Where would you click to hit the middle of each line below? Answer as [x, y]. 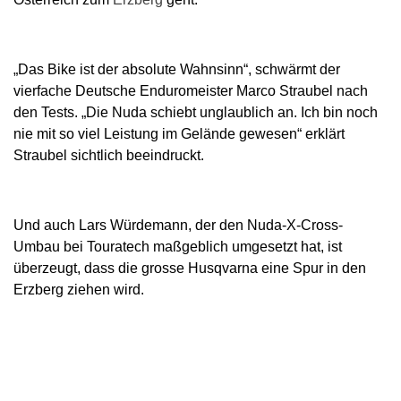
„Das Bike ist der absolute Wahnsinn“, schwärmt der [177, 69]
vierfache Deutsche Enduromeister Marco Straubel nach [191, 91]
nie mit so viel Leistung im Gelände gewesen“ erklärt [179, 134]
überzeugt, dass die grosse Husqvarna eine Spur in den [190, 268]
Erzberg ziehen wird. [79, 290]
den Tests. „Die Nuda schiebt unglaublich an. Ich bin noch [196, 112]
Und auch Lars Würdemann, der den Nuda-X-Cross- [178, 225]
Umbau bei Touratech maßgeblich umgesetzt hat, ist [178, 247]
